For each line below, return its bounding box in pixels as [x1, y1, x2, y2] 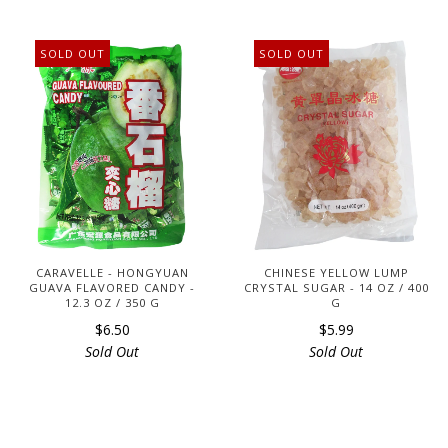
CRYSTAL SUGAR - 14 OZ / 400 [243, 280, 429, 296]
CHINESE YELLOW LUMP [263, 265, 409, 281]
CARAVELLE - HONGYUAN [35, 265, 189, 281]
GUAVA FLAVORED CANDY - [29, 280, 195, 296]
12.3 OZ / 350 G [64, 295, 160, 311]
